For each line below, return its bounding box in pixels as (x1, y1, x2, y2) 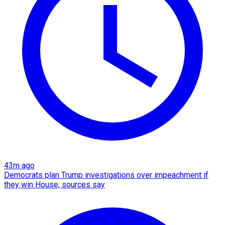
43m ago (4, 160, 35, 170)
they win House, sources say (4, 179, 105, 189)
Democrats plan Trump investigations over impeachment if (4, 170, 208, 180)
